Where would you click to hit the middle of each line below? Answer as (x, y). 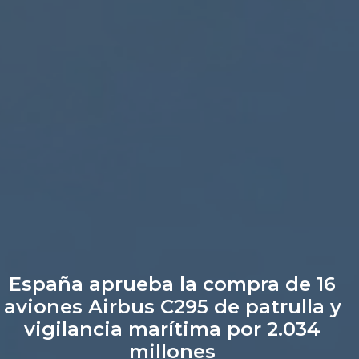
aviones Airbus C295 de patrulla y (172, 306)
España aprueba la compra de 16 (173, 284)
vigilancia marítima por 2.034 (173, 329)
